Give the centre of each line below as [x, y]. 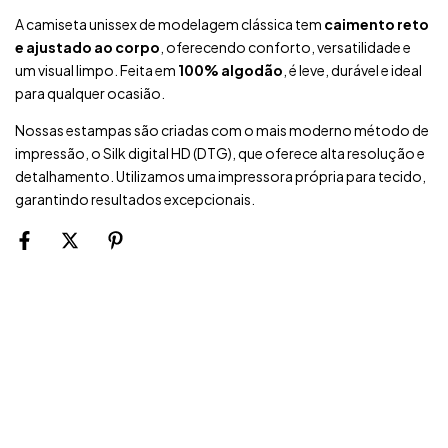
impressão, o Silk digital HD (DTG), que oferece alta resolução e [220, 152]
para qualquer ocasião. [90, 92]
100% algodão [230, 69]
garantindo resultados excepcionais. [135, 198]
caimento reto [376, 23]
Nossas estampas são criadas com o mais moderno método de [222, 129]
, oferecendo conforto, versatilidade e [285, 46]
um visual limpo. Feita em [96, 69]
